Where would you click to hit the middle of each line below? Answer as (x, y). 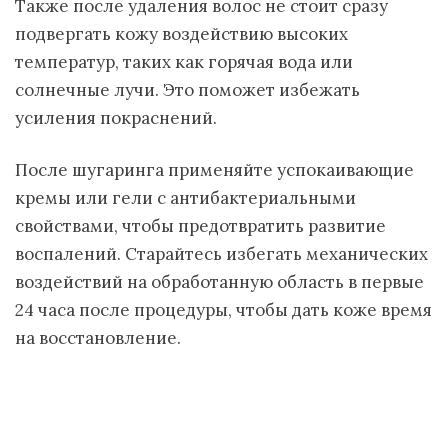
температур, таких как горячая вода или (184, 62)
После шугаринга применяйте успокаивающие (214, 170)
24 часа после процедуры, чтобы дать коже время (223, 310)
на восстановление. (98, 338)
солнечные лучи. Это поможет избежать (187, 90)
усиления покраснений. (116, 118)
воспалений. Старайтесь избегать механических (221, 254)
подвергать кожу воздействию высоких (181, 34)
